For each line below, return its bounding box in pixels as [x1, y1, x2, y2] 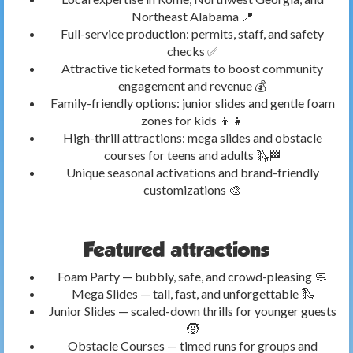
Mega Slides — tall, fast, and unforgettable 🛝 [71, 286, 314, 302]
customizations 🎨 [143, 182, 241, 198]
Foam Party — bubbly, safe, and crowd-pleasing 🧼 [58, 269, 327, 284]
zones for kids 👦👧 [140, 113, 244, 128]
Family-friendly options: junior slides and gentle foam [50, 95, 335, 111]
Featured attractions [84, 238, 269, 262]
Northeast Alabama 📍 [131, 9, 254, 24]
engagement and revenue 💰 [118, 78, 266, 94]
